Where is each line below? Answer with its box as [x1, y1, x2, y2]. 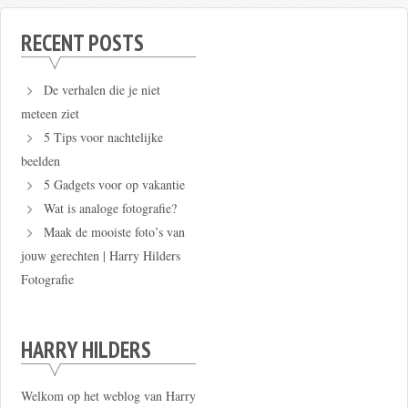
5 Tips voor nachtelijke [44, 127, 164, 146]
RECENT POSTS [20, 28, 144, 58]
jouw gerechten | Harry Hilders [20, 246, 180, 264]
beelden [20, 151, 60, 169]
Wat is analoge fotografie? [44, 199, 178, 217]
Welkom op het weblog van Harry [20, 387, 196, 405]
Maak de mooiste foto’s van [44, 222, 186, 240]
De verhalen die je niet [44, 80, 161, 98]
